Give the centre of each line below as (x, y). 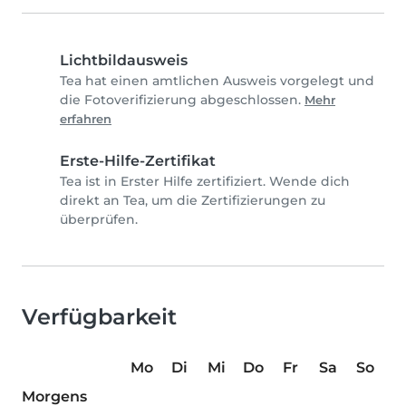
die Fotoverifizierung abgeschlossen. (182, 100)
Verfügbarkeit (99, 317)
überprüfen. (99, 220)
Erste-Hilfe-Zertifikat (138, 161)
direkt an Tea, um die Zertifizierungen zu (193, 201)
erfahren (86, 120)
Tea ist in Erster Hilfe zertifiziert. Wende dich (205, 182)
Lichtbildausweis (124, 61)
